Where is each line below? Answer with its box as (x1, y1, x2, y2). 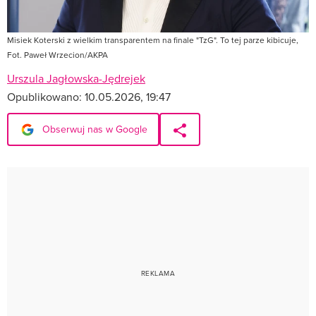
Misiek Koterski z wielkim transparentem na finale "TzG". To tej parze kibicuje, (7, 33, 298, 46)
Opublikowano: (7, 88, 85, 104)
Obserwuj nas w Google (39, 121, 147, 136)
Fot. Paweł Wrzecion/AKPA (7, 48, 108, 61)
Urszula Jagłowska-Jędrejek (7, 70, 145, 86)
